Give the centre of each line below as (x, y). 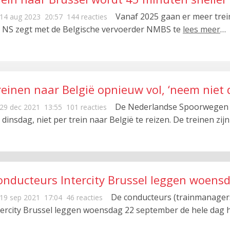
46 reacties (84, 197)
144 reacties (87, 17)
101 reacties (87, 107)
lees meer (202, 29)
